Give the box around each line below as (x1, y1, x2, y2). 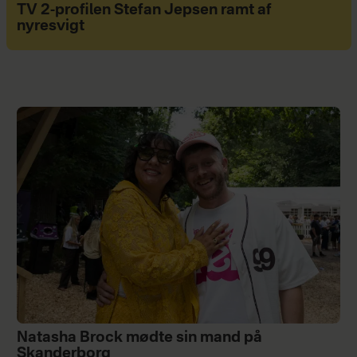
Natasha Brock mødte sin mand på (16, 331, 262, 346)
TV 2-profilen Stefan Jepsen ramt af (16, 3, 272, 18)
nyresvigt (16, 19, 84, 34)
